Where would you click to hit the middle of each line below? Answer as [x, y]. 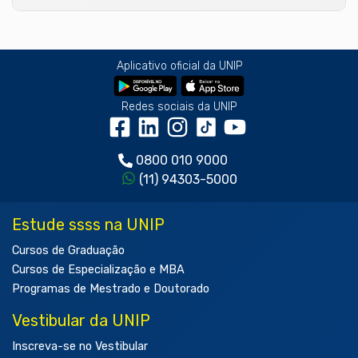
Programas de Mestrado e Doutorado [111, 288]
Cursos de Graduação [68, 250]
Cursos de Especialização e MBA [98, 269]
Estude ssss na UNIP [88, 224]
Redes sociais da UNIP [179, 106]
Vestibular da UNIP [81, 320]
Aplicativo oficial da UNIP [179, 66]
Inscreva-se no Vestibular [80, 346]
